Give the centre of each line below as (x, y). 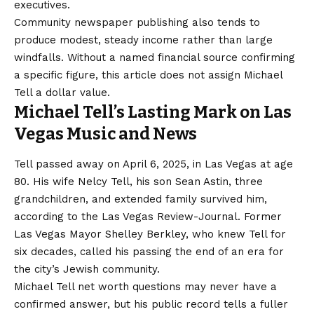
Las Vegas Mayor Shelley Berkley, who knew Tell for (150, 234)
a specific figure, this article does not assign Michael (148, 75)
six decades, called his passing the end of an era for (149, 251)
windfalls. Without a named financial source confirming (155, 58)
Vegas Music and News (105, 134)
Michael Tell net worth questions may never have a (145, 286)
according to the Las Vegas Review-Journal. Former (148, 216)
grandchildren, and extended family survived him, (141, 199)
